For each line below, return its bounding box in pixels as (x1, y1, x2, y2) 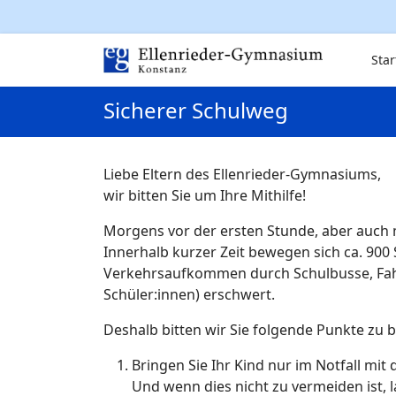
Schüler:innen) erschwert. (103, 285, 275, 304)
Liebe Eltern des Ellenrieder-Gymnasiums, (103, 164, 381, 184)
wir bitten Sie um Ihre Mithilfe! (103, 186, 306, 205)
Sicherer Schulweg (103, 95, 288, 125)
